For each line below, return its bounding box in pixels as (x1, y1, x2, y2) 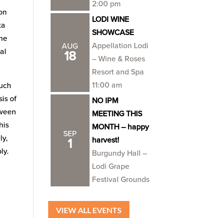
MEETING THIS (91, 109, 142, 119)
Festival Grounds (91, 175, 149, 184)
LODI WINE (91, 15, 129, 24)
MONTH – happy (91, 122, 149, 132)
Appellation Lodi (91, 41, 148, 51)
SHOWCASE (91, 28, 134, 37)
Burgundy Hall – (91, 148, 147, 158)
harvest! (91, 135, 119, 145)
